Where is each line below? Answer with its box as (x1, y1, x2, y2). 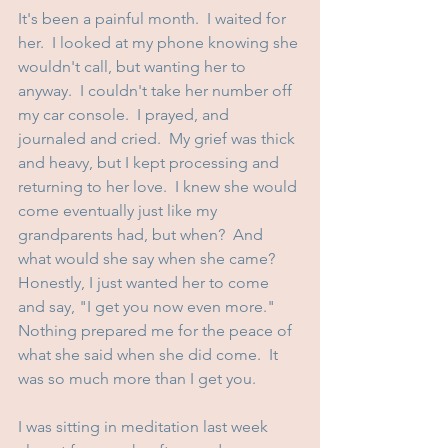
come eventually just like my (18, 200, 221, 220)
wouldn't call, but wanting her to (18, 56, 250, 76)
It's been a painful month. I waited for (18, 8, 290, 28)
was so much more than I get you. (18, 368, 256, 388)
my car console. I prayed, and (18, 104, 233, 124)
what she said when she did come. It (18, 344, 282, 364)
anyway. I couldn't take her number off (18, 80, 296, 100)
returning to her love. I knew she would (18, 176, 301, 196)
